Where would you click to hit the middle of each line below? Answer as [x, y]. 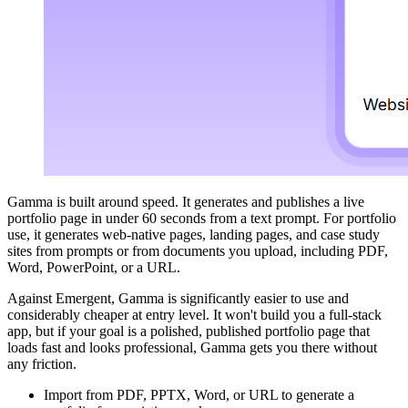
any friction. [42, 364]
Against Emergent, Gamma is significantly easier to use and [178, 299]
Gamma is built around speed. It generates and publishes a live [186, 202]
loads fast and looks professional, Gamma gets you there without [192, 348]
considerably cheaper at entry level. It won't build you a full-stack [194, 315]
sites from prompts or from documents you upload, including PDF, [198, 251]
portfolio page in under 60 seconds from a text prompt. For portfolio [202, 219]
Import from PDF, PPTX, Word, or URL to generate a [199, 395]
